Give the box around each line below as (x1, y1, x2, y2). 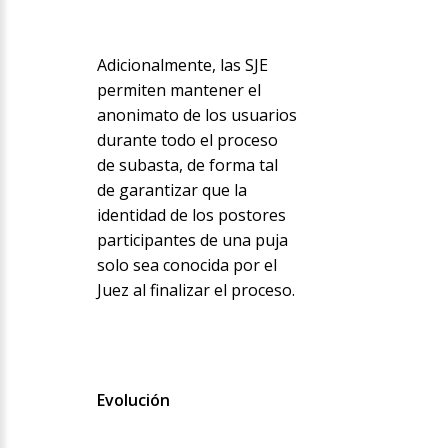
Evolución (96, 389, 170, 412)
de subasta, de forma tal (96, 154, 278, 177)
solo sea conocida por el (96, 254, 277, 277)
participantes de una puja (96, 229, 288, 252)
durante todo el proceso (96, 129, 278, 152)
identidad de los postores (96, 204, 286, 227)
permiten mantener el (96, 79, 261, 102)
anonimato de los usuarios (96, 104, 297, 127)
